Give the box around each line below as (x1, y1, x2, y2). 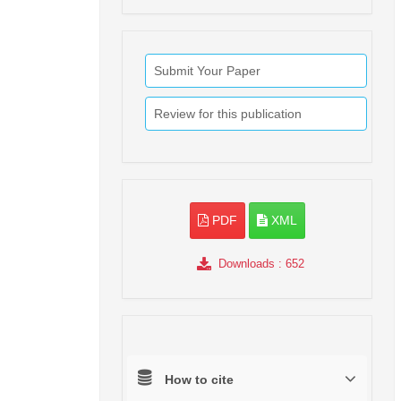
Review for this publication (154, 106, 302, 121)
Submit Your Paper (154, 63, 260, 78)
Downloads (218, 256, 275, 270)
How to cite (165, 371, 234, 387)
